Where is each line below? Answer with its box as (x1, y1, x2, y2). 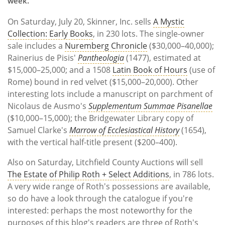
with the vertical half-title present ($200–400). (8, 136, 177, 148)
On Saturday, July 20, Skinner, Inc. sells (8, 16, 153, 27)
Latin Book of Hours (113, 64, 187, 75)
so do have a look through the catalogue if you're (8, 192, 193, 204)
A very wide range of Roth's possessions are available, (8, 180, 210, 192)
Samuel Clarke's (8, 124, 69, 136)
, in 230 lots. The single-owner (93, 28, 204, 39)
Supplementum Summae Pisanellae (88, 100, 212, 111)
